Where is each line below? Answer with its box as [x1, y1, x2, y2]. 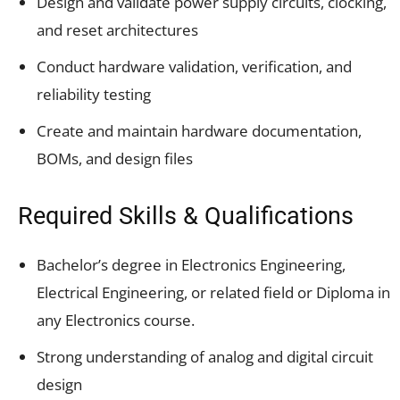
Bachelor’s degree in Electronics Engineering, [37, 254, 346, 275]
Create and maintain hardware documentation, [37, 120, 362, 141]
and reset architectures [37, 19, 198, 40]
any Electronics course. [37, 309, 195, 330]
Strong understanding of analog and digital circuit [37, 346, 373, 367]
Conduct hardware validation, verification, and [37, 55, 352, 77]
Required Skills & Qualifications [18, 201, 354, 230]
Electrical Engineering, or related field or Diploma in [37, 281, 390, 303]
